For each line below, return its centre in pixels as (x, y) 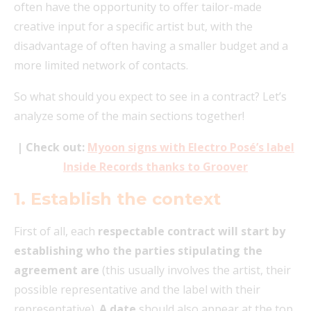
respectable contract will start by (192, 231)
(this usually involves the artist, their (195, 270)
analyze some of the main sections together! (129, 116)
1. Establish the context (117, 199)
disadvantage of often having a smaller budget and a (151, 45)
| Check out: (52, 147)
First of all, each (56, 231)
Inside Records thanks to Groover (155, 166)
